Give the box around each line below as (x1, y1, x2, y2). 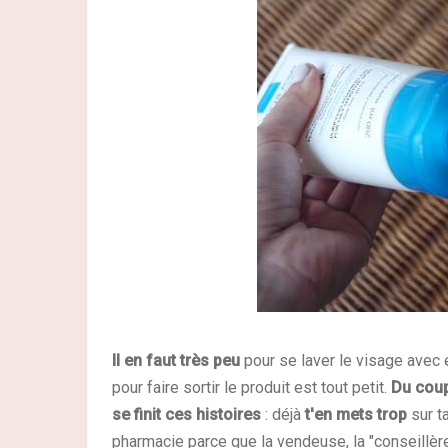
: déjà (261, 404, 305, 424)
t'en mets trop (305, 404, 407, 424)
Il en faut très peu (112, 350, 240, 370)
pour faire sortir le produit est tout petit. (112, 377, 391, 397)
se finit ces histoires (112, 404, 261, 424)
